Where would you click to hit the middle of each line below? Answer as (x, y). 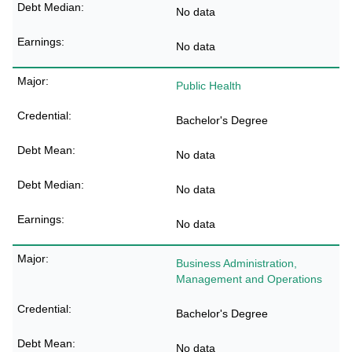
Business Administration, (236, 263)
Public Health (209, 86)
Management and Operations (249, 279)
